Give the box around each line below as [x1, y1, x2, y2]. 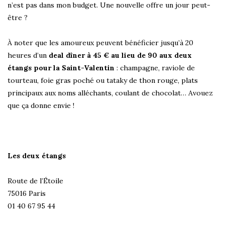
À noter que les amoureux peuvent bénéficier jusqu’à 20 [8, 38, 193, 48]
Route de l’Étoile [8, 176, 63, 186]
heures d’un [8, 51, 49, 60]
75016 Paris [8, 189, 46, 198]
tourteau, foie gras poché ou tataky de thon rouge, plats [8, 76, 198, 85]
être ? [8, 13, 28, 23]
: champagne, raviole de [115, 63, 195, 73]
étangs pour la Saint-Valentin [8, 63, 115, 73]
